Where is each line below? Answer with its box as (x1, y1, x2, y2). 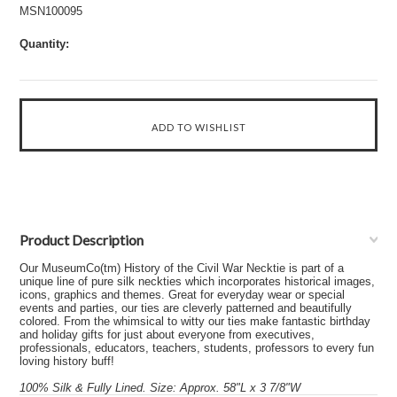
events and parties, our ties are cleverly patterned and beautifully (19, 301, 353, 315)
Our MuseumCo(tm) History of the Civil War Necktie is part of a (19, 261, 345, 275)
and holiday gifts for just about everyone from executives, (19, 328, 315, 341)
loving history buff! (19, 354, 115, 368)
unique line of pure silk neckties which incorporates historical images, (19, 275, 376, 288)
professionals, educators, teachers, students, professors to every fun (19, 341, 375, 354)
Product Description (19, 231, 144, 248)
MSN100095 (19, 4, 83, 18)
